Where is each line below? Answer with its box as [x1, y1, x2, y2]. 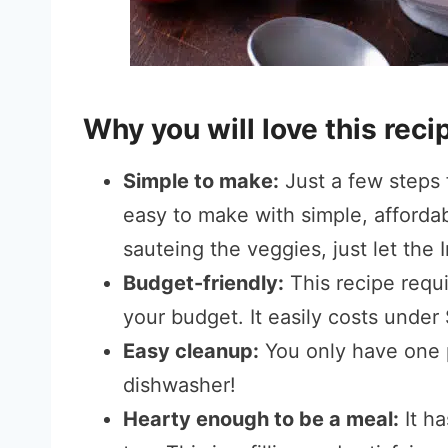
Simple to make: [123, 169, 279, 193]
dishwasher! [123, 373, 236, 397]
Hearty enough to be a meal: [123, 407, 399, 431]
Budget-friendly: [123, 271, 284, 295]
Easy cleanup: [123, 339, 259, 363]
